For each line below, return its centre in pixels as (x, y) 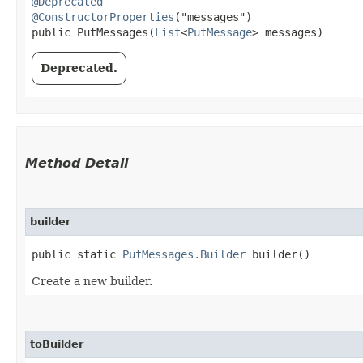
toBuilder (57, 344)
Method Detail (77, 163)
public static (77, 254)
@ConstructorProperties (103, 17)
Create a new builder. (92, 281)
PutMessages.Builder (184, 254)
